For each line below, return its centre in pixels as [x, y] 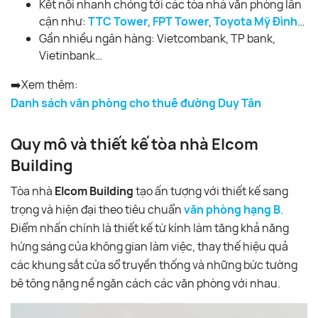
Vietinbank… [71, 55]
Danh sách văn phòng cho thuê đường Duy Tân [136, 103]
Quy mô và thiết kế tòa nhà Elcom [135, 144]
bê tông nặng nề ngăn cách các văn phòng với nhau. [146, 283]
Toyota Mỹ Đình [256, 21]
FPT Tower [181, 21]
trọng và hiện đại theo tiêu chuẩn [97, 209]
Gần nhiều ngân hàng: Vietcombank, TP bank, [157, 38]
